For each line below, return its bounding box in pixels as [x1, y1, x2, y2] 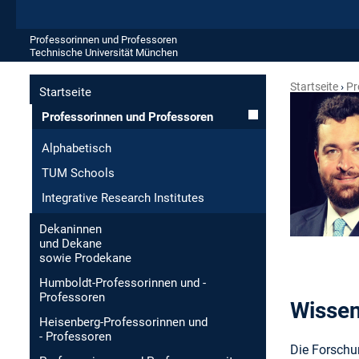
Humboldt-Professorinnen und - [39, 276, 206, 290]
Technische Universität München [30, 46, 178, 58]
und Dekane [39, 236, 102, 251]
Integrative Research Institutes [42, 191, 204, 205]
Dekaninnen [39, 222, 102, 236]
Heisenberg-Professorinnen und [39, 315, 208, 329]
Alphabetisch [42, 141, 111, 155]
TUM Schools [42, 166, 115, 180]
